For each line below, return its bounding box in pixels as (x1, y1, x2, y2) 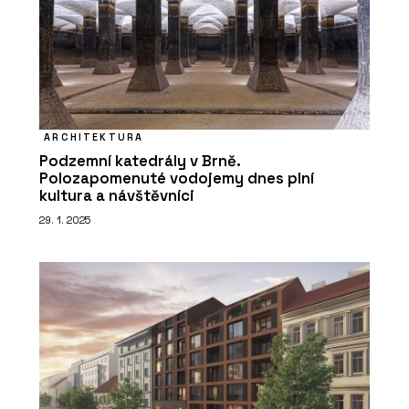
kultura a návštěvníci (39, 186, 194, 206)
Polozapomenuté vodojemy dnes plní (39, 169, 314, 189)
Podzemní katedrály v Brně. (39, 152, 240, 172)
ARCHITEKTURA (44, 131, 144, 144)
